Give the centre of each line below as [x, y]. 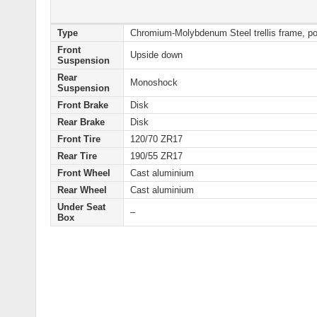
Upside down [156, 55]
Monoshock [154, 83]
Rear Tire [77, 156]
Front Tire [79, 139]
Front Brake [83, 105]
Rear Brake [81, 122]
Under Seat [81, 207]
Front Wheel [84, 173]
